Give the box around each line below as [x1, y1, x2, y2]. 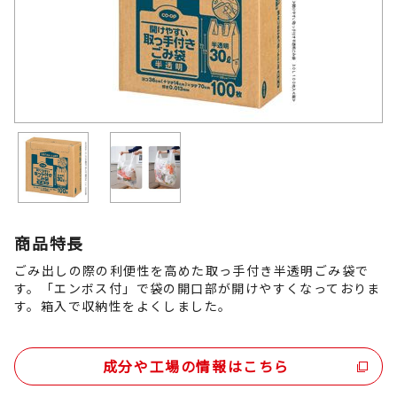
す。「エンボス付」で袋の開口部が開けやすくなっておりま [14, 279, 381, 297]
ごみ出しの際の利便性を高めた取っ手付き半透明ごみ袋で [14, 261, 370, 279]
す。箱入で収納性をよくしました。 [14, 297, 232, 315]
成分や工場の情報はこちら [102, 355, 291, 377]
